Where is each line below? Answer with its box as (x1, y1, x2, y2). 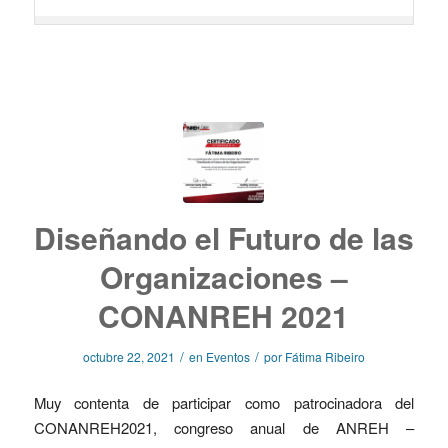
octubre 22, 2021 (82, 348, 175, 366)
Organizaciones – (99, 255, 348, 299)
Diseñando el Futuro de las (33, 216, 414, 260)
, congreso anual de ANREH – (152, 416, 415, 438)
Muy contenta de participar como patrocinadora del (33, 391, 415, 413)
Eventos (205, 348, 250, 366)
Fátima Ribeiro (284, 348, 365, 366)
